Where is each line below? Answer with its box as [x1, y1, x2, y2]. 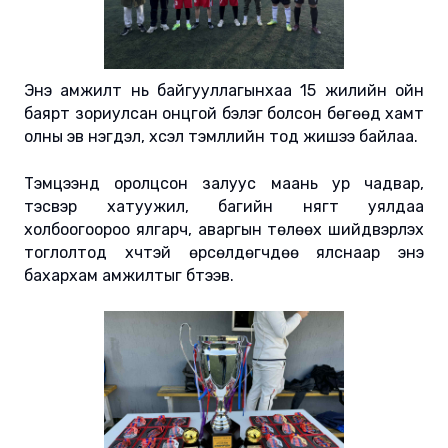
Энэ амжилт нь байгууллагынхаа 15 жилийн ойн [24, 81, 424, 101]
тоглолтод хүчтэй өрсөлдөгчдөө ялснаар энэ [24, 243, 424, 263]
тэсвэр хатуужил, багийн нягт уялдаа [24, 197, 424, 217]
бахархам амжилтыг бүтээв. [24, 266, 234, 286]
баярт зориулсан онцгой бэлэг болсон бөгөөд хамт [24, 104, 424, 124]
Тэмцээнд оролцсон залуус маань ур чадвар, [24, 174, 424, 194]
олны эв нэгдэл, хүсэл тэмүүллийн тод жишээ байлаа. [24, 127, 418, 147]
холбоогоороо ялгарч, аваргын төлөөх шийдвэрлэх [24, 220, 424, 240]
